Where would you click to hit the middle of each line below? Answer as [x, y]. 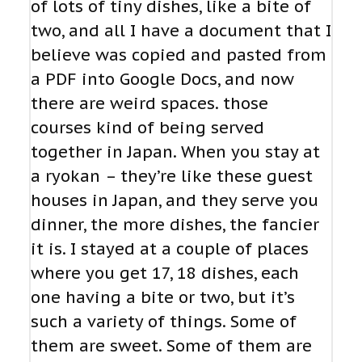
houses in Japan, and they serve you [175, 201]
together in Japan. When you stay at [175, 152]
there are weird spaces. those [149, 104]
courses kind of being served [147, 128]
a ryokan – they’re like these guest [172, 177]
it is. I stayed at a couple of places [170, 249]
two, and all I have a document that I [181, 31]
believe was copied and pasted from [179, 55]
